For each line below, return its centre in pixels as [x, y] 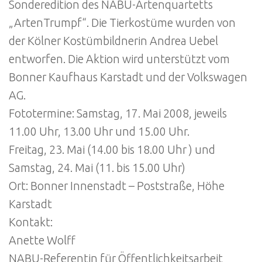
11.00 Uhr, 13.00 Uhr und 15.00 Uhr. [99, 131]
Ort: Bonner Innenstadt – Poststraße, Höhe [117, 186]
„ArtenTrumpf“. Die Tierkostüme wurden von [122, 23]
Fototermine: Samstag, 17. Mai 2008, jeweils [118, 113]
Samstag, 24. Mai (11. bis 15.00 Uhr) [97, 168]
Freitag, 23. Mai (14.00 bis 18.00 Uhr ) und [112, 149]
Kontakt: [31, 222]
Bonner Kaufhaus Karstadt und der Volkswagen [128, 77]
